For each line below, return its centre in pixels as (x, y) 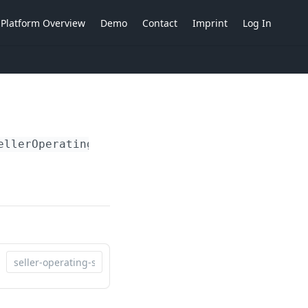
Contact (160, 23)
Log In (257, 23)
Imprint (210, 23)
